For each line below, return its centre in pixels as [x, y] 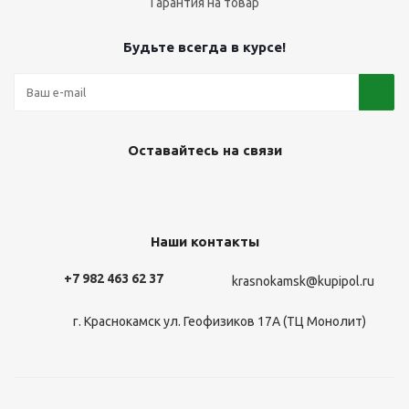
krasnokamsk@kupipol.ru [303, 282]
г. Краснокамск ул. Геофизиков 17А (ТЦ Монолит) [219, 322]
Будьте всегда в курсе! [204, 47]
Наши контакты [204, 241]
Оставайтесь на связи [204, 150]
